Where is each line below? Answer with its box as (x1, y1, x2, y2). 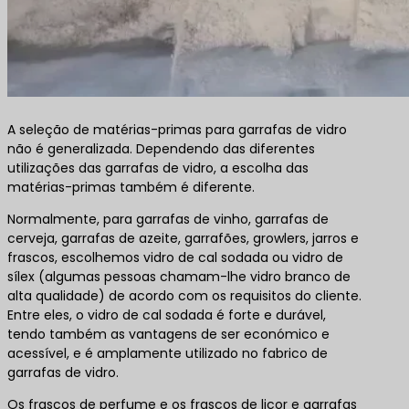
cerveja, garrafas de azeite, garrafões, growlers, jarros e (7, 228, 359, 247)
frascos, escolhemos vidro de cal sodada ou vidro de (7, 247, 343, 267)
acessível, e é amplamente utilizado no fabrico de (7, 343, 328, 362)
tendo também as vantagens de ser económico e (7, 324, 330, 343)
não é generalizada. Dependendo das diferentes (7, 139, 315, 158)
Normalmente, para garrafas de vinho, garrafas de (7, 209, 329, 228)
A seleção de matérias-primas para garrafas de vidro (7, 120, 347, 139)
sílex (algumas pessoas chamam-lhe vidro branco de (7, 267, 351, 286)
